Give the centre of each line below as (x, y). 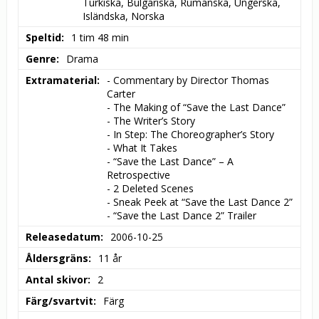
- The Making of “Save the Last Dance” (196, 108)
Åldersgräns (57, 258)
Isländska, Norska (124, 16)
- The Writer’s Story (151, 121)
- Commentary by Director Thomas (188, 80)
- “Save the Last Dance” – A (170, 162)
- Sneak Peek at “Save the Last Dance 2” (200, 202)
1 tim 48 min (100, 38)
